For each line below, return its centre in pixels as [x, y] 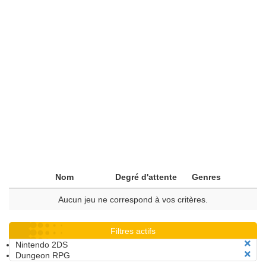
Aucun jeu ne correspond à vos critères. [133, 199]
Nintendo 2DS [42, 245]
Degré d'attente [146, 177]
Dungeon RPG [43, 255]
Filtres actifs [133, 231]
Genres [206, 177]
